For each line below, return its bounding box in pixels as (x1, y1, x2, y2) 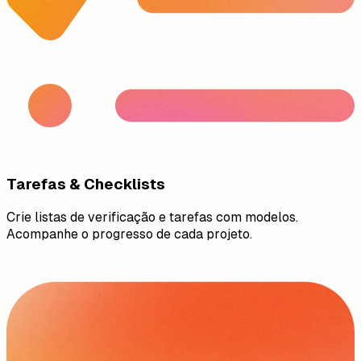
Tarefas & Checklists (6, 175, 165, 193)
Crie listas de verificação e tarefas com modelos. (6, 209, 298, 225)
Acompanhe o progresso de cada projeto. (6, 226, 252, 242)
